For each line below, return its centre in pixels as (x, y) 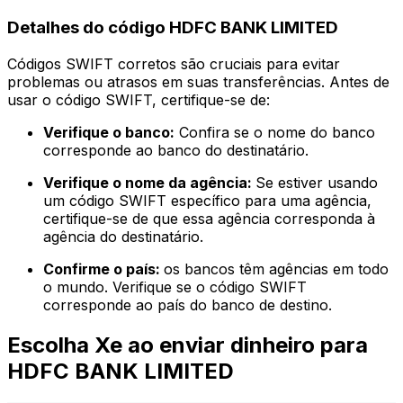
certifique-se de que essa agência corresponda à (209, 219)
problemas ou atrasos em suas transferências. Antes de (198, 82)
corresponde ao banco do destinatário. (176, 151)
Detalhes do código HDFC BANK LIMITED (173, 28)
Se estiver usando (317, 183)
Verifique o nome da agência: (149, 183)
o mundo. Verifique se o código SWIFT (175, 287)
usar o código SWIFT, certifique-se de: (139, 100)
